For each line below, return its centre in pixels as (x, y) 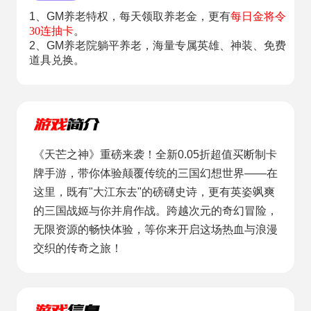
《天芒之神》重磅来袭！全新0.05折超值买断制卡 (155, 155)
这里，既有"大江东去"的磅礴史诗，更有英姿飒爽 (154, 192)
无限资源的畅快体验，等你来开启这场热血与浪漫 (155, 230)
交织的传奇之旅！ (77, 249)
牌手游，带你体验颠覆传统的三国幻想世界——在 (155, 174)
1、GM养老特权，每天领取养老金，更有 (129, 17)
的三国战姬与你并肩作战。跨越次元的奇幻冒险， (155, 211)
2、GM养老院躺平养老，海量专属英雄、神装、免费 (157, 46)
